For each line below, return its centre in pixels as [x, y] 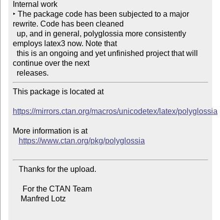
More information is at [50, 131]
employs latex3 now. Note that [65, 44]
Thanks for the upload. [15, 169]
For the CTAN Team [17, 189]
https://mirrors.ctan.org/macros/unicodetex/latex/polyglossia [115, 111]
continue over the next [51, 63]
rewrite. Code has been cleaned [68, 24]
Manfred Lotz [16, 199]
